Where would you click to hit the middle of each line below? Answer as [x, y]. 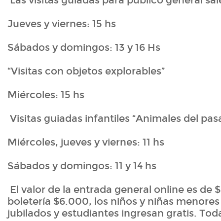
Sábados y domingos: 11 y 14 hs [82, 166]
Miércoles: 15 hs [46, 95]
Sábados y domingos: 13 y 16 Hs [84, 48]
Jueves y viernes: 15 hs [62, 24]
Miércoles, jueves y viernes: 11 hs [86, 142]
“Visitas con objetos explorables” [86, 71]
